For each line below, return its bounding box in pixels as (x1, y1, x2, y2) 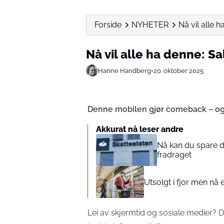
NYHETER (131, 20, 168, 29)
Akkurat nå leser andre (96, 124, 183, 134)
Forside (94, 20, 121, 29)
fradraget (157, 150, 192, 159)
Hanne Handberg (98, 66, 151, 74)
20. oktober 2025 (153, 66, 203, 74)
